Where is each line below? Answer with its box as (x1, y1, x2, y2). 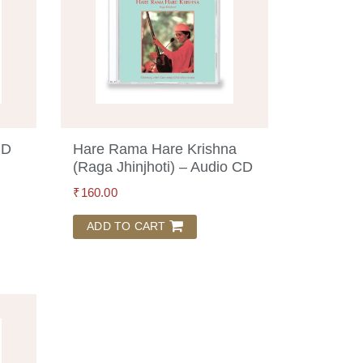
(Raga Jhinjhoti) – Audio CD (73, 159, 254, 175)
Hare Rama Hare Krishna (73, 141, 237, 157)
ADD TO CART (87, 219, 166, 233)
